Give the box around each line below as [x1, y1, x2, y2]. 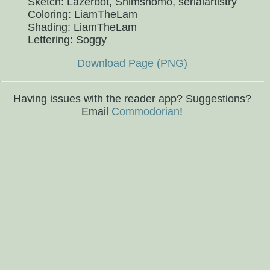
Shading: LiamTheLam [27, 21, 137, 33]
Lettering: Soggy [27, 34, 107, 46]
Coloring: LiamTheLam [27, 8, 137, 20]
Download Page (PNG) [77, 57, 187, 69]
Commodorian [111, 105, 180, 118]
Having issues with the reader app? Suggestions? [13, 93, 251, 105]
